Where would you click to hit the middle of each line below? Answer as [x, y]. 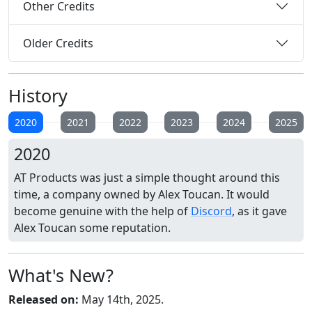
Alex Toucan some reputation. [92, 228]
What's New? [61, 275]
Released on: [44, 300]
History [38, 96]
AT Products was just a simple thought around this [147, 178]
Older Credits [58, 43]
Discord [211, 211]
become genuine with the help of [102, 211]
